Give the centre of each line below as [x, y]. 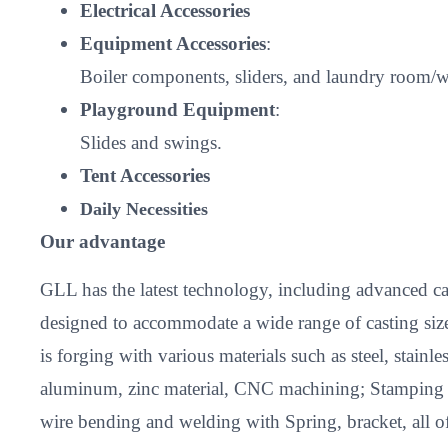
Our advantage [102, 242]
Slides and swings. [151, 143]
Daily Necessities [144, 209]
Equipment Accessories [173, 44]
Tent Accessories [145, 176]
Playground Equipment [177, 110]
